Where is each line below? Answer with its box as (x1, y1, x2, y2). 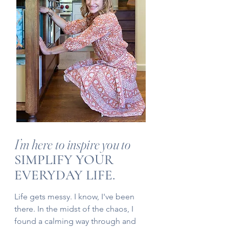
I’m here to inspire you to (14, 136, 131, 153)
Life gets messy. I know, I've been (14, 192, 134, 201)
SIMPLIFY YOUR (14, 151, 113, 168)
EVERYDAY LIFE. (14, 167, 115, 184)
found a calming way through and (14, 216, 136, 226)
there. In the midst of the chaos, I (14, 204, 133, 214)
